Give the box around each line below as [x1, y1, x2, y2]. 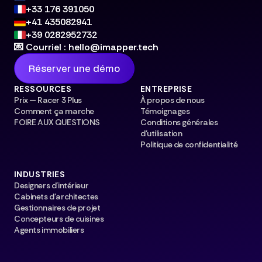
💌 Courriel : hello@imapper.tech [14, 40, 158, 53]
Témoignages [140, 105, 190, 116]
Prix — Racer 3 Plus [14, 94, 82, 105]
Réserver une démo [29, 61, 120, 75]
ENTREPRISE [140, 83, 192, 94]
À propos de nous [140, 94, 205, 105]
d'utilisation [140, 127, 182, 139]
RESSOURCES [14, 83, 72, 94]
